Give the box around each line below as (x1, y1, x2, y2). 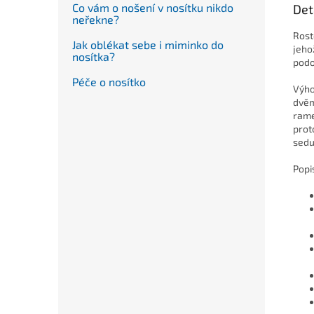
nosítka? (72, 49, 115, 63)
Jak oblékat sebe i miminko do (72, 37, 224, 51)
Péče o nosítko (72, 74, 146, 88)
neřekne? (72, 12, 119, 26)
